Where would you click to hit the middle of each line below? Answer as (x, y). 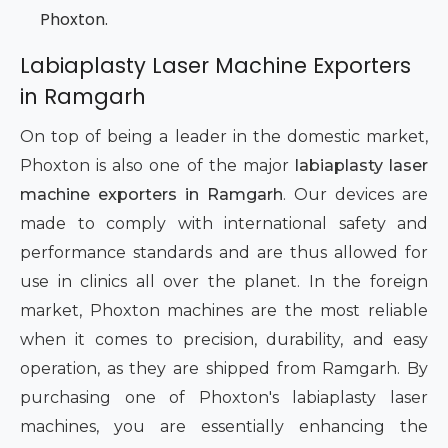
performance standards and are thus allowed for (224, 253)
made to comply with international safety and (224, 224)
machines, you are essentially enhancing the (224, 427)
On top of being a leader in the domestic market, (224, 137)
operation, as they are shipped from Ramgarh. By (224, 369)
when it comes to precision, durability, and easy (224, 340)
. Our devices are (355, 195)
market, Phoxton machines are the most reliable (224, 311)
